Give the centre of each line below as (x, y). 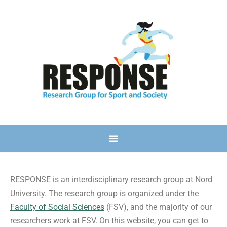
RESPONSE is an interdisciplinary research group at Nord (111, 179)
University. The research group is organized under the (104, 193)
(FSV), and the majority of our (158, 207)
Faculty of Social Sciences (57, 207)
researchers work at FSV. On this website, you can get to (109, 220)
